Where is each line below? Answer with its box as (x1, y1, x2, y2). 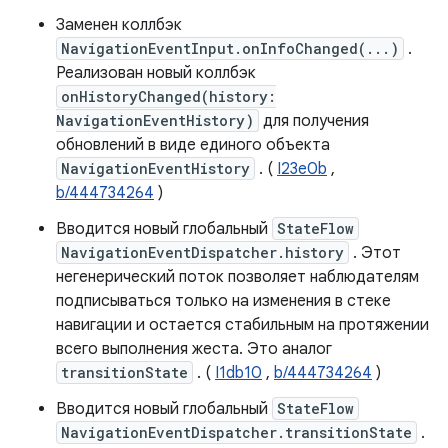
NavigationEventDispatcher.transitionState (61, 423, 412, 442)
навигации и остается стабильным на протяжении (56, 315, 429, 335)
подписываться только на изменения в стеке (56, 291, 391, 311)
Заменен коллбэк (56, 15, 182, 35)
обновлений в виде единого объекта (56, 135, 330, 155)
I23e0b (277, 159, 327, 179)
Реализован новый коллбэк (56, 63, 256, 83)
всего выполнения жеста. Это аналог (56, 339, 332, 359)
